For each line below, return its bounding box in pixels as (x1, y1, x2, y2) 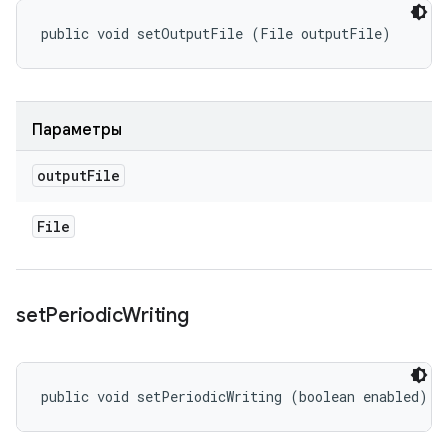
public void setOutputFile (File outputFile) (41, 24, 391, 43)
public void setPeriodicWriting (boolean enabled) (41, 387, 428, 406)
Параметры (32, 120, 122, 140)
